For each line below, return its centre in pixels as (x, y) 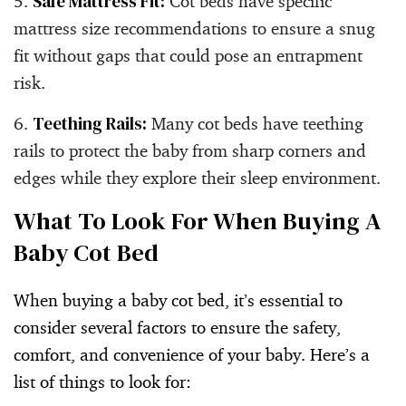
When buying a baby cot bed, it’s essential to (178, 300)
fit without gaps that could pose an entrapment (188, 55)
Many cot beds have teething (255, 123)
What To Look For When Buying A (198, 220)
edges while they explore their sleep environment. (197, 177)
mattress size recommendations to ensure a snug (194, 28)
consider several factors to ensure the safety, (177, 327)
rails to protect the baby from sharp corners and (190, 150)
